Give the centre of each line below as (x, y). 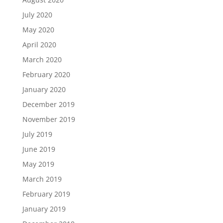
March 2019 (42, 179)
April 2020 (39, 45)
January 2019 (44, 209)
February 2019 (46, 194)
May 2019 (38, 164)
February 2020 (46, 74)
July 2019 (37, 134)
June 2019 (39, 149)
